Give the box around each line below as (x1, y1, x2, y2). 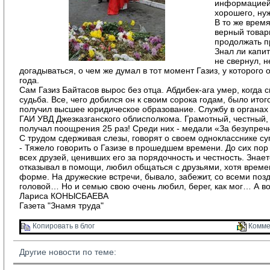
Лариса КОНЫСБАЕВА (19, 191, 108, 201)
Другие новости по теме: (19, 247, 116, 257)
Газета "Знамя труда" (19, 201, 104, 210)
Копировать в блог (31, 222, 95, 231)
